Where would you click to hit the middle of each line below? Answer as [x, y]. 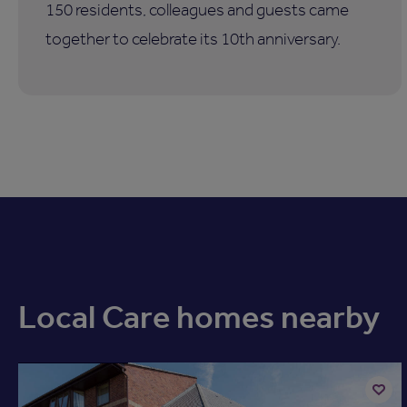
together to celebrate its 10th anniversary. [193, 39]
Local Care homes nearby [199, 317]
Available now [73, 347]
